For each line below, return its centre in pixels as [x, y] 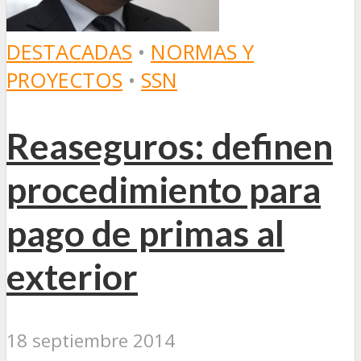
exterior [72, 276]
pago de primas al [145, 232]
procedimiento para [164, 189]
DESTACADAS [69, 52]
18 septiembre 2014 [91, 340]
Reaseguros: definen [170, 145]
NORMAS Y [202, 52]
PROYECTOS [64, 80]
